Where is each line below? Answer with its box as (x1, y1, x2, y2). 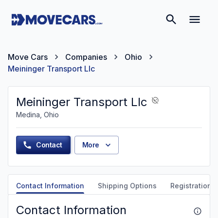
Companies (65, 52, 107, 62)
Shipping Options (98, 182, 157, 190)
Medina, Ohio (16, 110, 59, 119)
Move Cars (8, 52, 48, 62)
